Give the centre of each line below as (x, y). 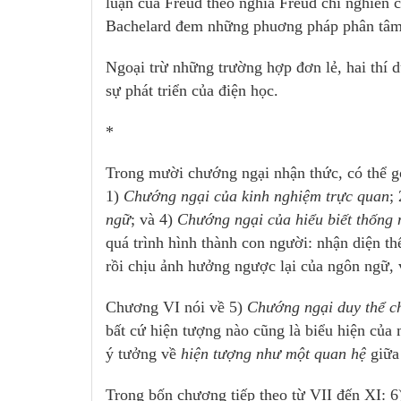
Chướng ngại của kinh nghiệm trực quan (254, 196)
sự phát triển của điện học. (192, 91)
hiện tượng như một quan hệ (273, 354)
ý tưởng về (143, 354)
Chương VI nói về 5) (176, 307)
